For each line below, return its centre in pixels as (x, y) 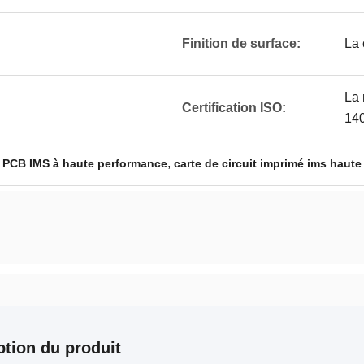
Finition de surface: (241, 43)
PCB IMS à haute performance (85, 163)
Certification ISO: (234, 108)
